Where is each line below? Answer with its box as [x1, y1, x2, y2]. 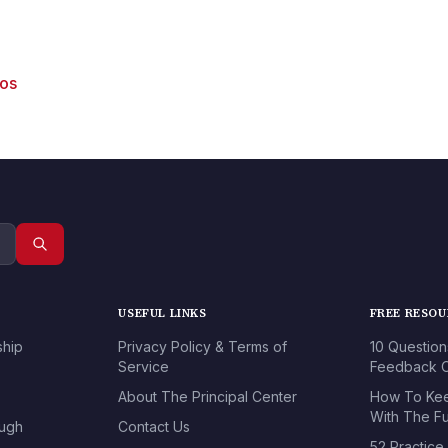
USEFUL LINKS [118, 305, 207, 322]
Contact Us [118, 418, 191, 436]
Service [118, 358, 170, 376]
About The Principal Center [118, 388, 298, 406]
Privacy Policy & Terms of [118, 338, 288, 356]
